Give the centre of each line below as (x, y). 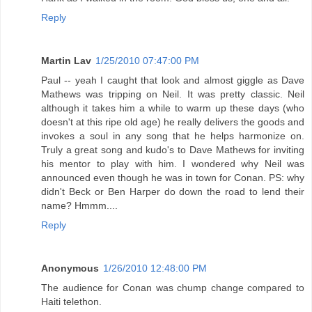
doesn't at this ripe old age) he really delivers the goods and (173, 122)
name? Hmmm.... (79, 206)
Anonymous (70, 268)
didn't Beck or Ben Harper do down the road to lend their (173, 192)
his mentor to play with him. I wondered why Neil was (173, 164)
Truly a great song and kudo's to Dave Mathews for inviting (173, 150)
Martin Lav (66, 61)
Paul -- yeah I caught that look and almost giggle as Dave (173, 80)
